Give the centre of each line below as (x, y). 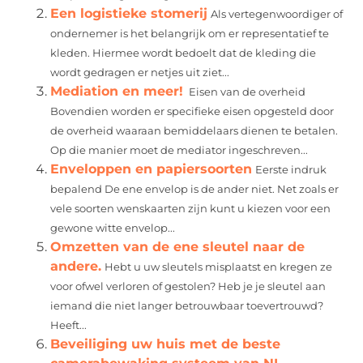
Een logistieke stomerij (129, 13)
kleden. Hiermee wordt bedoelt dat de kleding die (184, 53)
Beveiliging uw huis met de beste (166, 344)
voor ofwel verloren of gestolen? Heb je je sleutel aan (188, 286)
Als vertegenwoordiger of (277, 14)
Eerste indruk (291, 169)
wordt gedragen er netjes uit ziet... (140, 72)
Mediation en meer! (117, 91)
